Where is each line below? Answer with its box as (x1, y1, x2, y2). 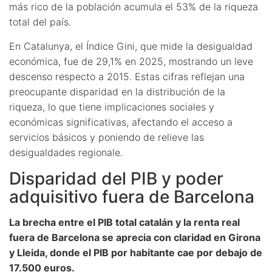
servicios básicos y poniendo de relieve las (9, 131, 204, 143)
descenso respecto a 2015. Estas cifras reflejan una (9, 70, 245, 83)
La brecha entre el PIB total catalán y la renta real (9, 216, 240, 228)
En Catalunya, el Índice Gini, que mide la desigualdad (9, 39, 253, 52)
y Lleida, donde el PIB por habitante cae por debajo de (9, 246, 262, 259)
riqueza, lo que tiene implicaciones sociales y (9, 100, 214, 113)
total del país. (9, 15, 71, 28)
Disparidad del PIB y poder (9, 168, 223, 189)
